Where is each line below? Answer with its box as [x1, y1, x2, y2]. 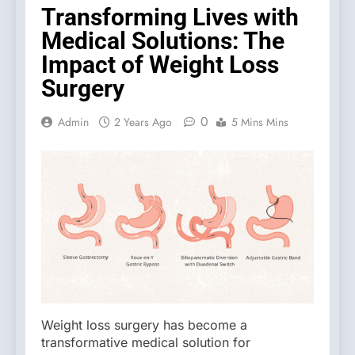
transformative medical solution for [41, 334, 250, 351]
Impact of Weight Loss [41, 50, 279, 78]
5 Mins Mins [231, 113, 288, 130]
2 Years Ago [114, 113, 172, 130]
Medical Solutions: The [41, 26, 284, 55]
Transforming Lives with [41, 2, 299, 31]
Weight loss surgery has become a [41, 317, 247, 334]
